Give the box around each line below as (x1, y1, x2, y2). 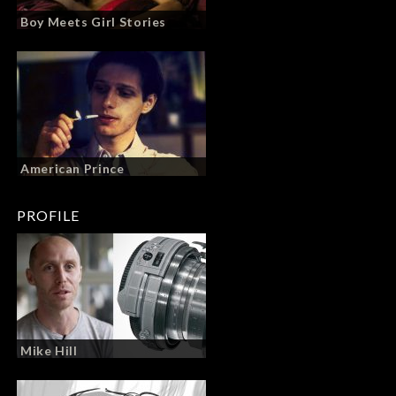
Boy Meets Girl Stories (20, 13, 167, 29)
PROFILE (17, 206, 80, 224)
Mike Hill (20, 342, 78, 358)
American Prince (20, 160, 125, 176)
